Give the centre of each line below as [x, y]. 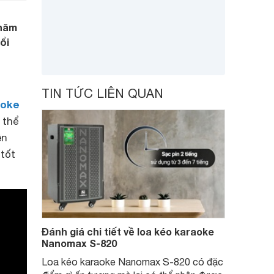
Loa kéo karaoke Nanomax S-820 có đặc [132, 262]
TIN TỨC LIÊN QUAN [102, 93]
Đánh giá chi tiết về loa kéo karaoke [128, 231]
